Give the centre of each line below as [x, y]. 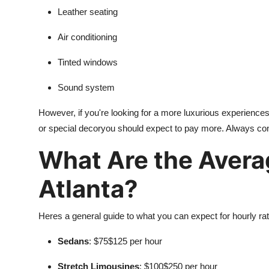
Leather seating [88, 12]
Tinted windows [88, 62]
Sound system [86, 87]
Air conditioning [87, 37]
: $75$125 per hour [125, 241]
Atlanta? [88, 189]
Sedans [73, 241]
